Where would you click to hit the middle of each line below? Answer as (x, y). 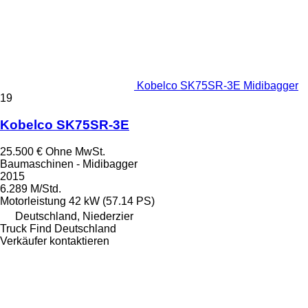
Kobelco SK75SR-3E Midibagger (218, 86)
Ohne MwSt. (75, 151)
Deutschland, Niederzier (74, 216)
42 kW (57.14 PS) (112, 201)
